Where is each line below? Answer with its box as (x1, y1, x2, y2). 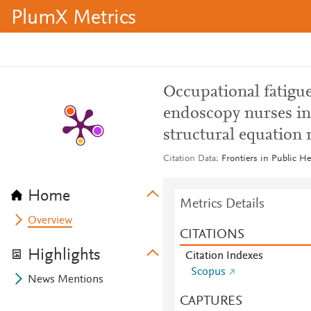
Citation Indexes (185, 251, 263, 262)
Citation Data (162, 154, 216, 164)
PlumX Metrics (11, 8, 136, 29)
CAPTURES (179, 294, 242, 308)
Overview (28, 215, 73, 226)
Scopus (190, 267, 226, 278)
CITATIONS (179, 228, 244, 242)
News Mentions (28, 274, 104, 285)
